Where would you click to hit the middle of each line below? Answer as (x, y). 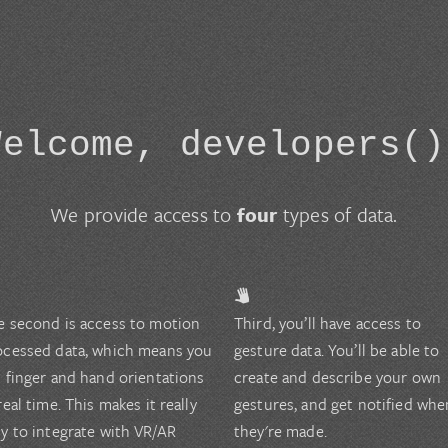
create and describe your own (337, 377)
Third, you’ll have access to (327, 323)
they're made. (280, 431)
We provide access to (143, 215)
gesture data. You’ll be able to (337, 350)
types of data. (337, 215)
